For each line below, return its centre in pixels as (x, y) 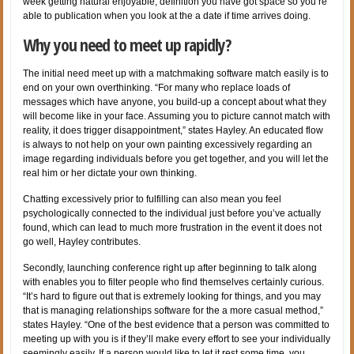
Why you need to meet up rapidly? (127, 44)
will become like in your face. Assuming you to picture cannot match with (177, 116)
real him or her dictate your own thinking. (110, 173)
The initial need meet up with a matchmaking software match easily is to (176, 73)
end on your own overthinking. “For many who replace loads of (157, 87)
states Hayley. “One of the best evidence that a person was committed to (177, 324)
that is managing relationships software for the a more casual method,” (173, 310)
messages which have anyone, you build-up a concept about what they (175, 102)
